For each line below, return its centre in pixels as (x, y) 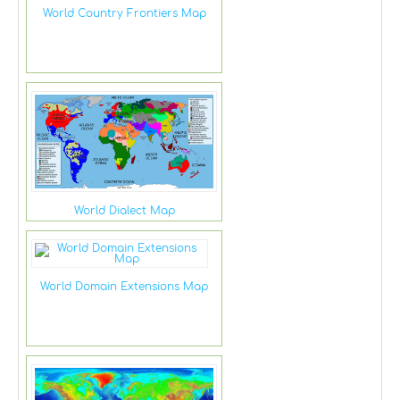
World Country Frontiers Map (124, 14)
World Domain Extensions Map (124, 286)
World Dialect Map (124, 210)
